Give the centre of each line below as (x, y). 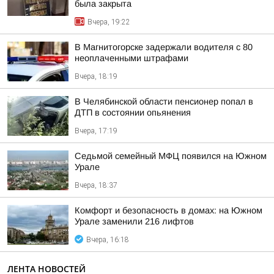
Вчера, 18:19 (96, 76)
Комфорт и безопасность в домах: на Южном (168, 210)
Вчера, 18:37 (96, 185)
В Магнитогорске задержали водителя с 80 (164, 47)
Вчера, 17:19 (96, 131)
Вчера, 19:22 (109, 22)
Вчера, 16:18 (108, 240)
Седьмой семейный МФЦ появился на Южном (171, 156)
